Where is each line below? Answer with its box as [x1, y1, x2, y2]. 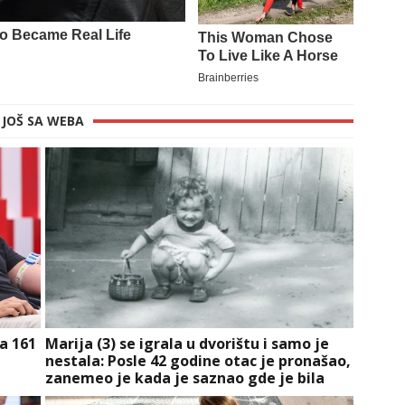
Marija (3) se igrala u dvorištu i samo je [44, 333, 329, 353]
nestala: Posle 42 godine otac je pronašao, [44, 350, 351, 371]
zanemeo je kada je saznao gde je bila [44, 367, 325, 388]
